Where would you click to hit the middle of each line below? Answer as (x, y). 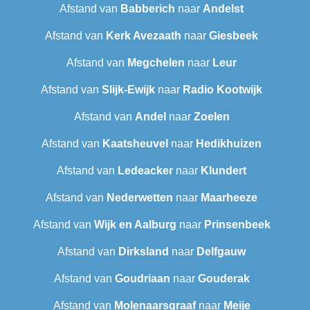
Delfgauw (221, 252)
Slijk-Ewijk (128, 90)
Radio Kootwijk (222, 90)
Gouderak (224, 279)
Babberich (148, 9)
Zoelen (211, 117)
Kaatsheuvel (135, 144)
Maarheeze (229, 198)
